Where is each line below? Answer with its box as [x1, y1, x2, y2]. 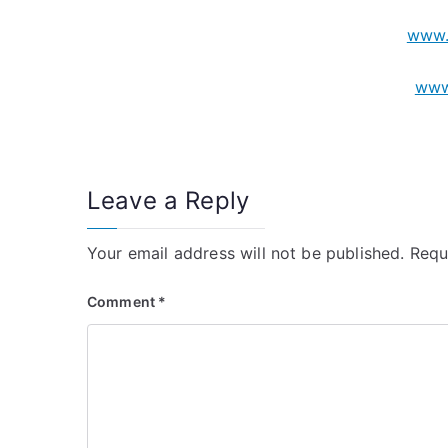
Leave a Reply [87, 186, 250, 215]
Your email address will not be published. [87, 243, 405, 263]
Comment [87, 293, 159, 310]
